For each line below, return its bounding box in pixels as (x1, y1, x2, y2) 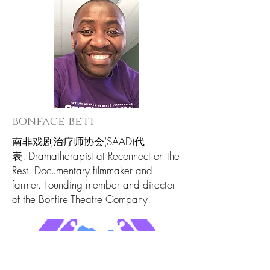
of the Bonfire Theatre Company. (12, 192, 151, 206)
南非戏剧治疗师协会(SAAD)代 (12, 134, 145, 148)
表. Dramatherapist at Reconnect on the (12, 149, 180, 163)
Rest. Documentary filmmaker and (12, 163, 152, 177)
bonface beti (12, 114, 94, 129)
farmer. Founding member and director (12, 178, 175, 192)
